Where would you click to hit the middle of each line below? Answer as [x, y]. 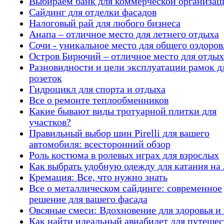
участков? [50, 122]
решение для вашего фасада [88, 199]
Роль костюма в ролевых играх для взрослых [124, 155]
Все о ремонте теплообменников [99, 100]
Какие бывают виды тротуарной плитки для [123, 111]
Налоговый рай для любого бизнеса [105, 23]
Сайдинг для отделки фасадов [93, 12]
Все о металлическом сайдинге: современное [125, 188]
